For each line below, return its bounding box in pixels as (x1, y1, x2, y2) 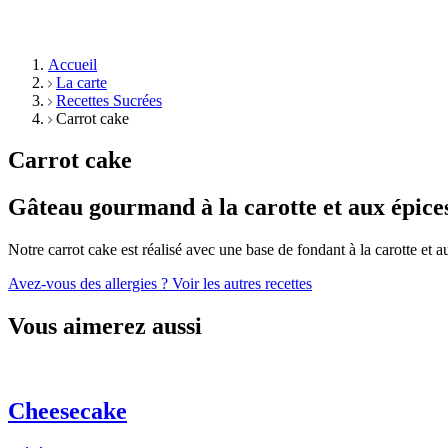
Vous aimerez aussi (8, 313, 202, 340)
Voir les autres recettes (172, 275, 312, 293)
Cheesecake (8, 398, 127, 424)
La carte (56, 73, 107, 91)
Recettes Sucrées (56, 91, 162, 109)
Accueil (48, 55, 97, 73)
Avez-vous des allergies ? (8, 275, 172, 293)
